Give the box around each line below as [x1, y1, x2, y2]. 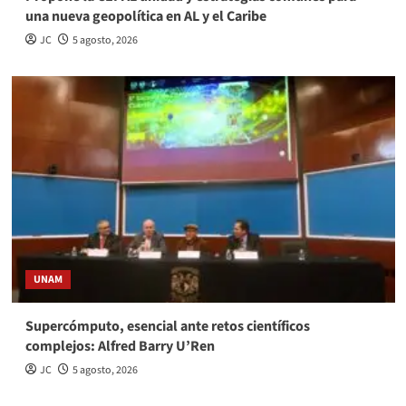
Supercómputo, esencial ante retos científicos [24, 315, 310, 336]
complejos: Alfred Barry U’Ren [24, 335, 215, 356]
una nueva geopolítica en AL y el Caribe [24, 5, 266, 26]
